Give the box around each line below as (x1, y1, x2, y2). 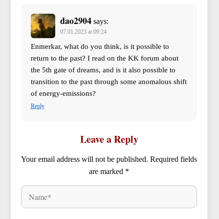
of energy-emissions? (30, 89, 96, 98)
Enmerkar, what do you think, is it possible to (30, 43, 169, 51)
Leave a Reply (80, 132, 138, 147)
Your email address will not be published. (21, 155, 148, 164)
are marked (89, 167, 125, 176)
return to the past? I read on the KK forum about (30, 54, 178, 63)
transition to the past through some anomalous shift (30, 78, 187, 86)
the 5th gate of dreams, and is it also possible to (30, 66, 175, 74)
